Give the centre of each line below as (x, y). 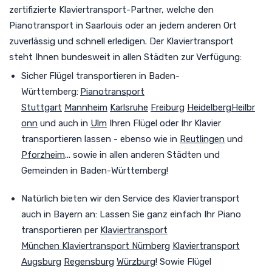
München (40, 246)
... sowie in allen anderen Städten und (142, 155)
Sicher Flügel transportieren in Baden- (100, 76)
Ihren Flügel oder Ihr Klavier (164, 123)
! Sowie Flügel (183, 261)
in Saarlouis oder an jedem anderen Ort (156, 25)
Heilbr (243, 107)
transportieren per (61, 230)
